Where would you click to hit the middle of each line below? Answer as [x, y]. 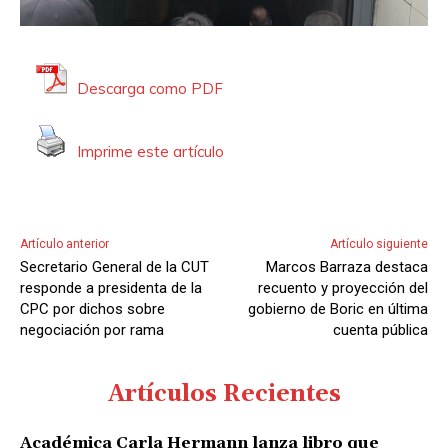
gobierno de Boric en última [337, 309]
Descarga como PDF [150, 88]
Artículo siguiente [378, 244]
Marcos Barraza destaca [346, 267]
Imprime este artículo [150, 151]
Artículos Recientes [224, 395]
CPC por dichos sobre [92, 309]
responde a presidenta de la [111, 288]
